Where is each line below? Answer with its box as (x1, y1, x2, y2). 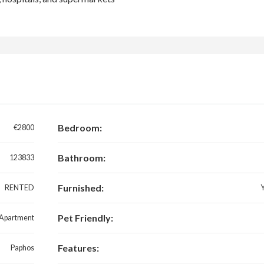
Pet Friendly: (57, 212, 113, 224)
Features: (57, 242, 99, 254)
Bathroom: (57, 152, 105, 164)
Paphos (10, 243, 34, 253)
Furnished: (57, 182, 104, 194)
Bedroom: (57, 122, 102, 134)
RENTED (4, 183, 34, 193)
